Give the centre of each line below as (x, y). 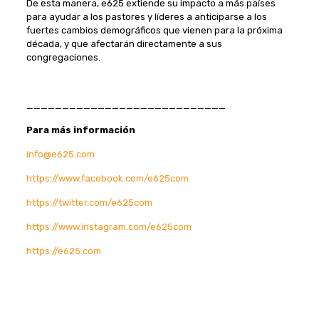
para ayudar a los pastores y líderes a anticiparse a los (146, 17)
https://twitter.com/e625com (89, 203)
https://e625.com (63, 251)
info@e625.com (60, 154)
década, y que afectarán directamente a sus (124, 44)
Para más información (80, 130)
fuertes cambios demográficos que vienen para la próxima (154, 30)
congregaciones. (63, 57)
